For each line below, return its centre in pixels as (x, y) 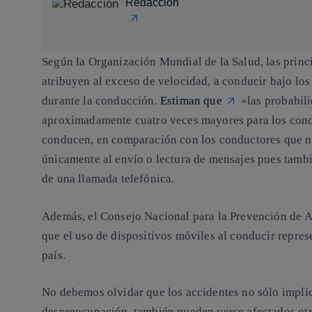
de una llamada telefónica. (108, 179)
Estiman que (191, 101)
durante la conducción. (101, 101)
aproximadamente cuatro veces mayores (145, 120)
